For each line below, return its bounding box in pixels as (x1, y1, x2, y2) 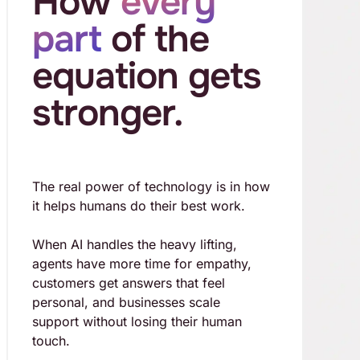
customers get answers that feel (31, 275, 225, 292)
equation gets (31, 52, 261, 100)
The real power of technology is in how (31, 178, 270, 195)
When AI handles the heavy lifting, (31, 236, 237, 253)
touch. (31, 333, 70, 350)
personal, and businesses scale (31, 294, 220, 311)
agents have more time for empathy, (31, 256, 252, 272)
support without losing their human (31, 313, 242, 330)
